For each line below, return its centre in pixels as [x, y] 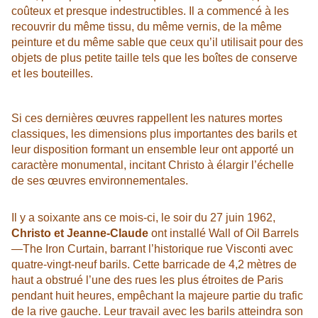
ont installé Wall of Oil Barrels [224, 234]
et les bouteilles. [52, 74]
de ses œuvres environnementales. [100, 181]
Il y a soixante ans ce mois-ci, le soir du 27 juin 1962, [143, 218]
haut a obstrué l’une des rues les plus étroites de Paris [147, 280]
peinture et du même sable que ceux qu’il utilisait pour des [157, 43]
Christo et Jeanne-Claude [80, 234]
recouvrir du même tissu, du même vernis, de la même [147, 27]
